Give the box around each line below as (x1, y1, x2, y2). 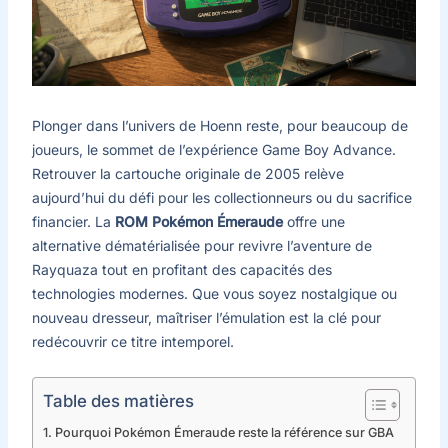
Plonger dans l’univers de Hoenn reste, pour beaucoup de (31, 117, 408, 135)
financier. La (31, 213, 115, 231)
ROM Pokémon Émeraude (114, 213, 283, 231)
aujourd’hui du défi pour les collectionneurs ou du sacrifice (31, 189, 412, 207)
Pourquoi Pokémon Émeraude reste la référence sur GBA (54, 424, 394, 440)
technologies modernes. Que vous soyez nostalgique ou (31, 285, 397, 303)
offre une (282, 213, 345, 231)
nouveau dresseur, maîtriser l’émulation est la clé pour (31, 309, 381, 327)
